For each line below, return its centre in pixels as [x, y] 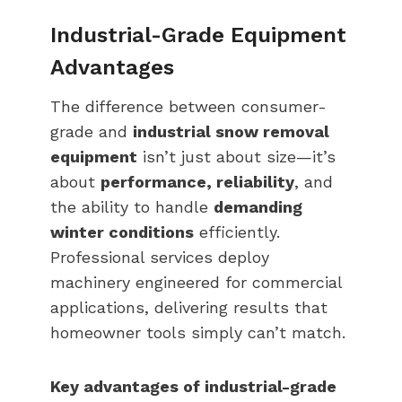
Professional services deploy [160, 257]
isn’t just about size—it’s [236, 156]
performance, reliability [197, 181]
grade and [92, 131]
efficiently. [237, 232]
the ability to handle [132, 206]
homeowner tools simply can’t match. [198, 332]
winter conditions [122, 232]
